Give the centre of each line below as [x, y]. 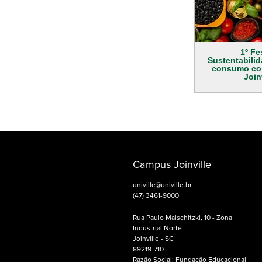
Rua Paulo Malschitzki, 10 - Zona [182, 218]
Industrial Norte [157, 229]
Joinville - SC [153, 239]
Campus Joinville [172, 165]
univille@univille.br [162, 186]
